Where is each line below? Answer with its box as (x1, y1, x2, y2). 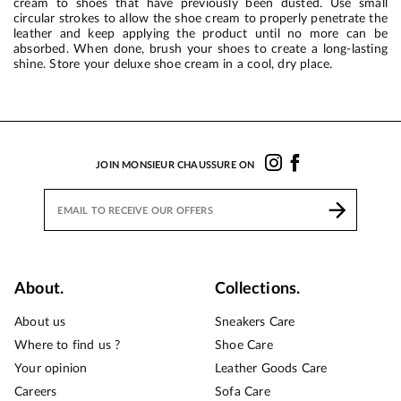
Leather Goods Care (215, 363, 328, 376)
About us (14, 316, 66, 329)
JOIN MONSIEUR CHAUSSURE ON (96, 159, 255, 170)
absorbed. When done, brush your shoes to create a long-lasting (13, 41, 388, 55)
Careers (14, 386, 57, 399)
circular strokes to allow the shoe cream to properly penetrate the (13, 11, 388, 25)
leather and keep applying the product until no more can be (13, 26, 388, 40)
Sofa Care (215, 386, 270, 399)
